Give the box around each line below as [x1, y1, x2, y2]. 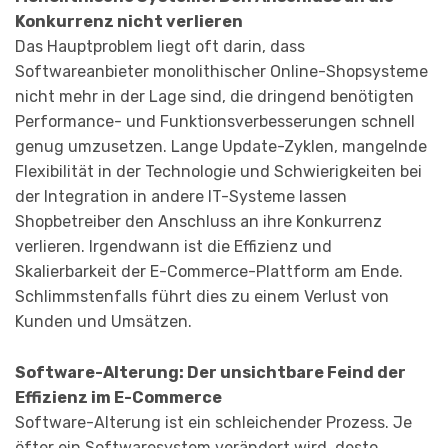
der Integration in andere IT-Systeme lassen [15, 187, 347, 207]
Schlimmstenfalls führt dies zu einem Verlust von [15, 287, 389, 307]
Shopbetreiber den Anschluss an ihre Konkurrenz [15, 212, 382, 232]
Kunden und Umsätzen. [15, 312, 192, 332]
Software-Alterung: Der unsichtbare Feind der [15, 362, 406, 382]
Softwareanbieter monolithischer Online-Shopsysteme [15, 62, 428, 82]
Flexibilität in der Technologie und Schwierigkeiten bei [15, 162, 422, 182]
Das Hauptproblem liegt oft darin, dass [15, 37, 305, 57]
